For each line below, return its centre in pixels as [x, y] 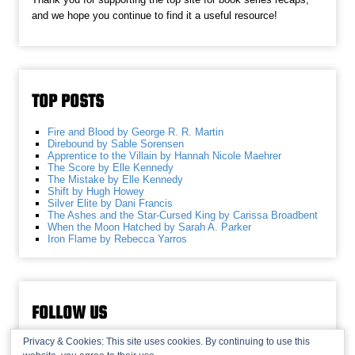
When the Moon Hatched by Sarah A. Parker [150, 227]
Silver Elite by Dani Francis [111, 204]
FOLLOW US [70, 313]
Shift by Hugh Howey [96, 192]
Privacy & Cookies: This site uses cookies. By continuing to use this [166, 342]
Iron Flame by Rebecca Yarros [118, 239]
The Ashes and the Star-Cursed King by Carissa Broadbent [183, 216]
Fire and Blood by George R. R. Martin [136, 132]
